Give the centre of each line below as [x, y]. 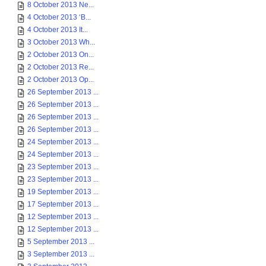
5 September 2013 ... [61, 242]
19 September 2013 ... [63, 192]
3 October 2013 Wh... [61, 42]
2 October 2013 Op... [61, 80]
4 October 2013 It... [58, 30]
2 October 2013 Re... [61, 67]
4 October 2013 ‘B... [59, 17]
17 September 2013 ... [63, 204]
